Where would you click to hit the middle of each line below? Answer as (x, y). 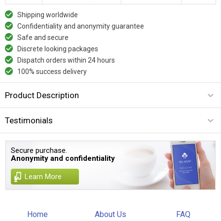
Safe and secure (43, 37)
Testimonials (29, 120)
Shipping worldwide (48, 15)
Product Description (42, 95)
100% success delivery (52, 71)
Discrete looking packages (58, 49)
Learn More (43, 176)
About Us (110, 214)
